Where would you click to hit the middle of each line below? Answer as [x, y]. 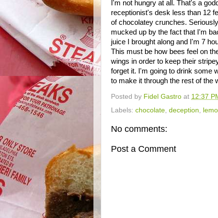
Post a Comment [144, 149]
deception [184, 110]
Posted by [127, 96]
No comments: [139, 129]
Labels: [123, 110]
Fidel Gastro [163, 96]
